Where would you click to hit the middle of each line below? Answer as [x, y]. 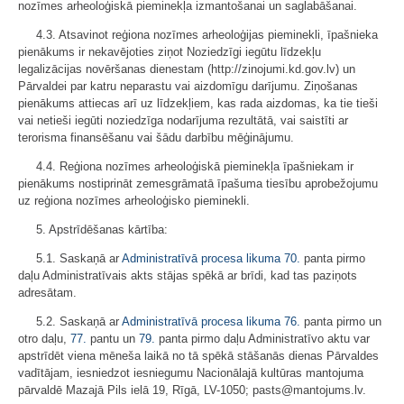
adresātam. [47, 293]
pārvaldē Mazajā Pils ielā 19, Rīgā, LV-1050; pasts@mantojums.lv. [192, 390]
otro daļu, [44, 339]
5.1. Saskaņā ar [79, 258]
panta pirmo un [341, 321]
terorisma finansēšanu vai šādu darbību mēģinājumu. [156, 138]
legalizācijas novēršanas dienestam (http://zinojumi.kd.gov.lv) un [187, 69]
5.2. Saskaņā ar [79, 321]
